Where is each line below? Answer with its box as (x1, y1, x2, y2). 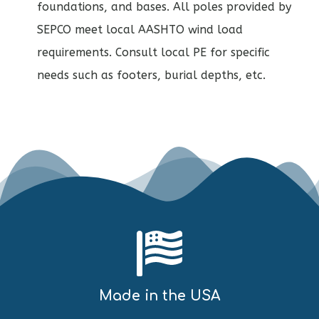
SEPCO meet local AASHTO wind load (37, 22, 243, 36)
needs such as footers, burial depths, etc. (37, 68, 266, 82)
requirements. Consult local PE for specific (37, 45, 270, 59)
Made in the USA (99, 288, 220, 303)
